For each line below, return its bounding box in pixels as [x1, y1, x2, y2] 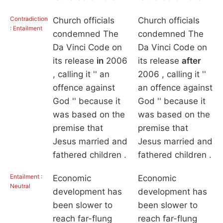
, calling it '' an [52, 69, 110, 80]
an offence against [137, 83, 213, 93]
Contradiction [10, 15, 48, 23]
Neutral [10, 182, 30, 190]
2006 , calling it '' [137, 69, 206, 80]
